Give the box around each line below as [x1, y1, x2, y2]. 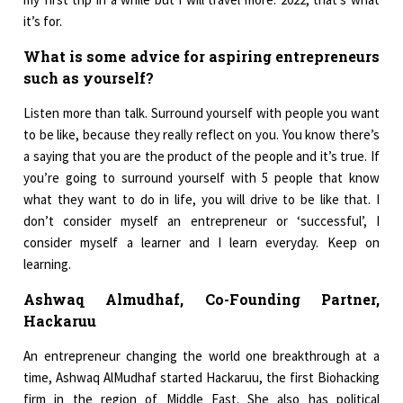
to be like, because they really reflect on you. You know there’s [23, 126, 380, 144]
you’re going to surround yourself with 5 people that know [23, 169, 380, 187]
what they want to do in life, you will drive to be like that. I [23, 191, 380, 209]
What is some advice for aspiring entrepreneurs [23, 47, 380, 67]
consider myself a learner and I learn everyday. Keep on [23, 234, 380, 252]
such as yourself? [23, 68, 155, 88]
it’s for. [23, 13, 63, 31]
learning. [23, 255, 72, 273]
